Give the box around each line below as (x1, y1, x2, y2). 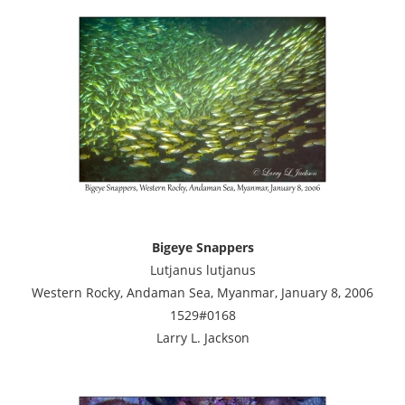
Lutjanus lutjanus (149, 260, 256, 278)
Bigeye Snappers (151, 238, 254, 256)
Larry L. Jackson (155, 328, 250, 346)
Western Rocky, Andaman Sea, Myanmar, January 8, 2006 (32, 283, 373, 301)
